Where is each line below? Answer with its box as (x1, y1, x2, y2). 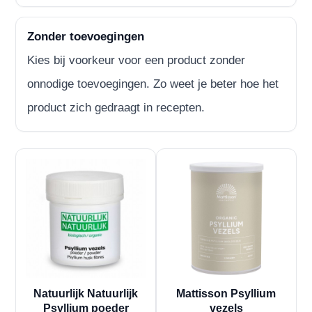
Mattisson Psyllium (176, 288, 276, 300)
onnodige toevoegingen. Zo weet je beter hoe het (27, 77, 279, 91)
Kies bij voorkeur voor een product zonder (27, 53, 246, 67)
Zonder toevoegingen (27, 29, 145, 43)
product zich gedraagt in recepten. (27, 100, 205, 114)
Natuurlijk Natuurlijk (33, 288, 139, 300)
